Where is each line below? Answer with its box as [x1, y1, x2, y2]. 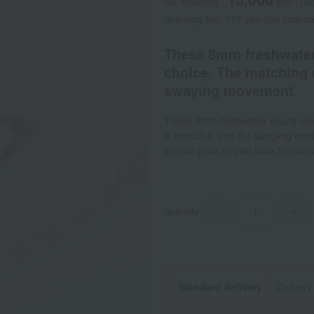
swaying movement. [164, 80, 298, 100]
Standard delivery [178, 280, 262, 294]
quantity [164, 204, 199, 218]
